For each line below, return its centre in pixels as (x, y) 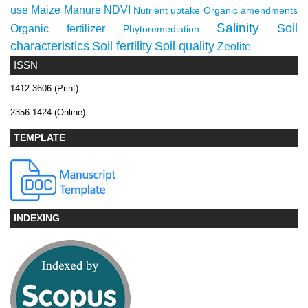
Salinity (238, 28)
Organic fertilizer (58, 29)
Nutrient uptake (167, 11)
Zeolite (234, 47)
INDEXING (37, 218)
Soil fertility (122, 46)
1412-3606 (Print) (44, 88)
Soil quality (185, 46)
